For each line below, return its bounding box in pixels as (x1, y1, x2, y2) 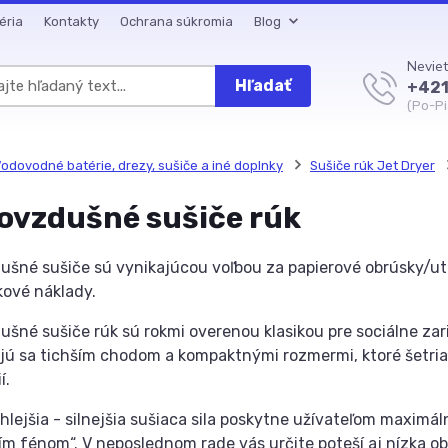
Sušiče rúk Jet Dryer (309, 158, 435, 173)
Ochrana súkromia (120, 14, 233, 29)
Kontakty (44, 14, 99, 29)
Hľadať (235, 76, 292, 95)
